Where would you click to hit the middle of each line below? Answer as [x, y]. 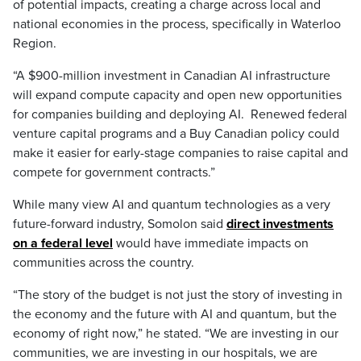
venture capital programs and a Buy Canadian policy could [176, 134]
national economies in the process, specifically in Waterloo [177, 25]
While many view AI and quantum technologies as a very [172, 205]
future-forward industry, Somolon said [120, 224]
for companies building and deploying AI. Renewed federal [180, 115]
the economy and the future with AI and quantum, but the [175, 315]
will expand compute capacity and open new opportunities [177, 95]
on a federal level [63, 244]
